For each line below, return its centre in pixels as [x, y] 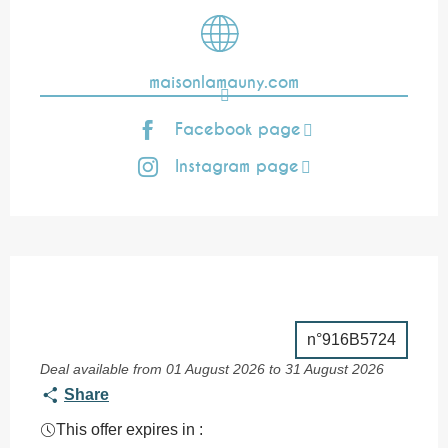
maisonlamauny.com [224, 82]
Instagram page [236, 167]
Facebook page [237, 130]
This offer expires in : [129, 429]
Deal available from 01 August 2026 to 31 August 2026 [212, 368]
